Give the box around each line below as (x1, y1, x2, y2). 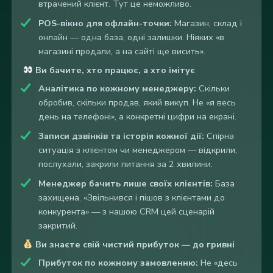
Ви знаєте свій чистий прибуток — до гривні (32, 238, 235, 251)
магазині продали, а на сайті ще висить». (38, 45, 205, 58)
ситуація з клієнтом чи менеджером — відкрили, (38, 144, 237, 157)
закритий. (38, 219, 77, 232)
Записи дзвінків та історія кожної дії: (38, 130, 204, 143)
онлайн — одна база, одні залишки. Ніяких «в (38, 31, 224, 44)
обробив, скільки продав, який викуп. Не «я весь (38, 96, 236, 109)
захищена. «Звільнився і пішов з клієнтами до (38, 191, 225, 204)
